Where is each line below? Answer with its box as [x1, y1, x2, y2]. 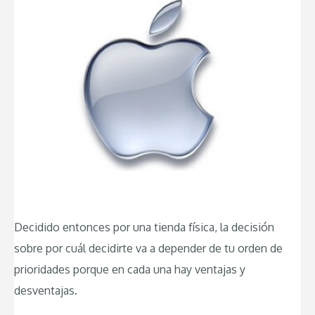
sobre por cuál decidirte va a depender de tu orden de [14, 240, 283, 255]
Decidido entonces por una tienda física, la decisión [14, 219, 274, 234]
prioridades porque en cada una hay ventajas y [14, 262, 245, 276]
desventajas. [14, 283, 77, 297]
